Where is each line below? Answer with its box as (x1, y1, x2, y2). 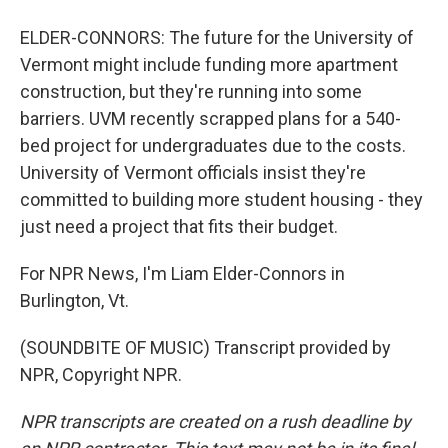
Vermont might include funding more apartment (20, 54, 398, 75)
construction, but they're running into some (20, 81, 362, 102)
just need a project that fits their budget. (20, 216, 338, 237)
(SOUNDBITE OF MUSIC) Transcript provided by (20, 337, 391, 358)
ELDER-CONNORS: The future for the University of (20, 27, 414, 48)
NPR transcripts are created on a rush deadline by (20, 411, 411, 432)
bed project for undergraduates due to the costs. (20, 135, 406, 156)
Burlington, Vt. (20, 290, 129, 311)
